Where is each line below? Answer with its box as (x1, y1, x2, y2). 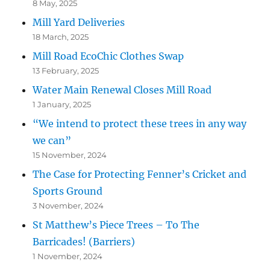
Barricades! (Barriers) (33, 236, 136, 248)
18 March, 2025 (33, 32, 89, 42)
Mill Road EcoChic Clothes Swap (33, 50, 184, 63)
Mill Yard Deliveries (33, 16, 125, 29)
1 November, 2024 (33, 251, 103, 262)
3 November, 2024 (33, 201, 104, 211)
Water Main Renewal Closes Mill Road (33, 84, 212, 96)
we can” (33, 134, 72, 147)
